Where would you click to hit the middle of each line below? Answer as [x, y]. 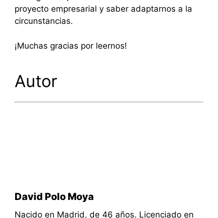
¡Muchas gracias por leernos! [71, 45]
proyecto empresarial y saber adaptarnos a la [103, 9]
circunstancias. [44, 21]
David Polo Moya [54, 196]
